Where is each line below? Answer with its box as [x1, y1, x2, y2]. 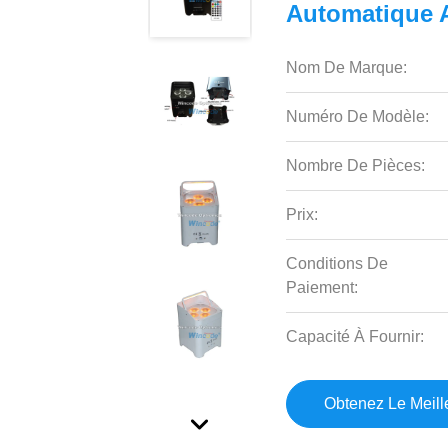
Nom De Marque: [286, 59, 408, 76]
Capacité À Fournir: [286, 328, 425, 345]
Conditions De [286, 255, 389, 272]
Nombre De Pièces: [286, 157, 426, 174]
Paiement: [286, 279, 359, 296]
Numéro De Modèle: [286, 108, 430, 125]
